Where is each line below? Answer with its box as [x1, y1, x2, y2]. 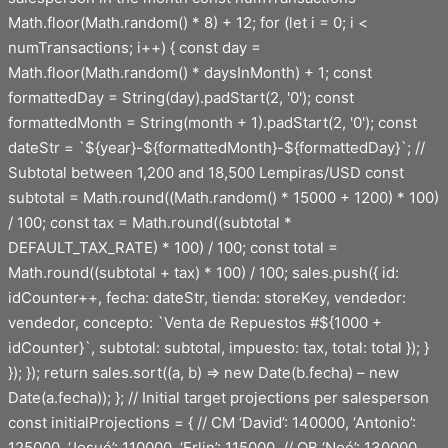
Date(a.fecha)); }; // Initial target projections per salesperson [8, 388, 429, 407]
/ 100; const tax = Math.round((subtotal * [8, 213, 292, 232]
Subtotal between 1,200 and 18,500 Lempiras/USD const [8, 163, 404, 182]
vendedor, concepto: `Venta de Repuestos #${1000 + [8, 313, 382, 332]
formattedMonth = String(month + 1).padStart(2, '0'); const [8, 113, 417, 132]
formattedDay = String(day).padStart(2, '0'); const [8, 88, 354, 107]
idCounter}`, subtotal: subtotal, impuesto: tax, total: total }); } [8, 338, 429, 357]
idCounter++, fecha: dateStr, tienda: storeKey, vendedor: [8, 288, 406, 307]
